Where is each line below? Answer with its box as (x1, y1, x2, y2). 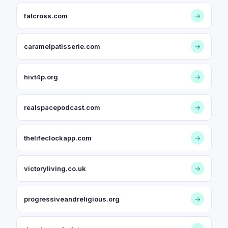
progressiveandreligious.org (24, 195, 120, 203)
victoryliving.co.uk (24, 164, 86, 173)
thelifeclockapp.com (24, 134, 92, 142)
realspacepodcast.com (24, 103, 100, 111)
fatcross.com (24, 12, 68, 20)
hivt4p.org (24, 73, 58, 81)
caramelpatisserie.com (24, 42, 100, 50)
